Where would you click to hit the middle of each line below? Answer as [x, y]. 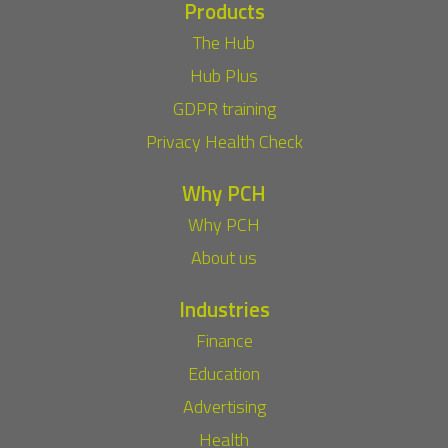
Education [224, 374]
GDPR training [224, 109]
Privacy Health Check [224, 142]
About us [224, 258]
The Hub [224, 43]
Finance [224, 341]
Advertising [224, 407]
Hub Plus [224, 76]
